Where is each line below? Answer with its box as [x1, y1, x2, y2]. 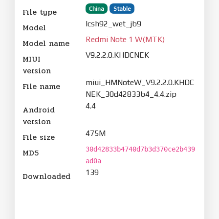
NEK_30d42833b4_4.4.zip [85, 89, 176, 99]
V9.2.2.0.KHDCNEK [85, 50, 149, 60]
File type [22, 5, 57, 18]
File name [22, 80, 60, 92]
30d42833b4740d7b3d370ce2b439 [85, 145, 195, 153]
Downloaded [22, 170, 70, 182]
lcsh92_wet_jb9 [85, 19, 141, 28]
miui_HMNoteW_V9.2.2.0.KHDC [85, 77, 194, 87]
